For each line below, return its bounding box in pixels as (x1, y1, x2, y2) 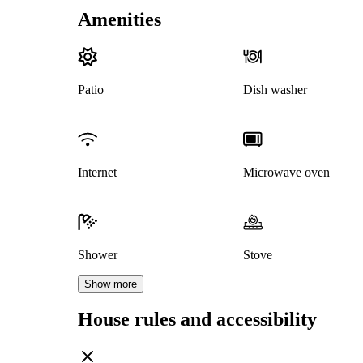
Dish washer (242, 83, 307, 97)
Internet (78, 165, 117, 180)
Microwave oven (242, 165, 330, 180)
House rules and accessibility (78, 309, 317, 331)
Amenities (78, 9, 161, 31)
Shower (78, 248, 117, 263)
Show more (84, 278, 137, 291)
